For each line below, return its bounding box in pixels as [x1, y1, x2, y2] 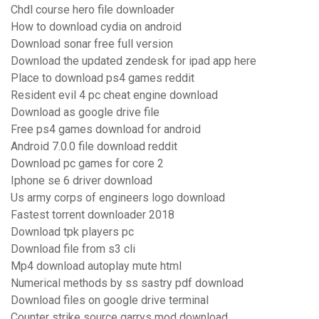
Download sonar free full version [11, 37, 173, 51]
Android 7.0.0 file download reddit [11, 140, 177, 154]
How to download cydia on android [11, 20, 182, 34]
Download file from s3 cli [11, 242, 135, 256]
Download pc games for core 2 [11, 157, 164, 171]
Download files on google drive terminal [11, 293, 209, 308]
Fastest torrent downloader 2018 [11, 208, 174, 222]
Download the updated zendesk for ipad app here [11, 54, 256, 68]
